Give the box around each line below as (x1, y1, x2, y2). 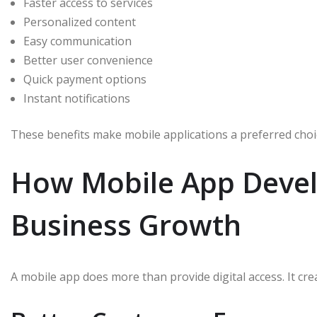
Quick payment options (23, 71, 146, 88)
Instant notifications (23, 91, 130, 107)
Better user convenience (23, 52, 153, 69)
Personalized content (23, 14, 136, 30)
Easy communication (23, 33, 132, 50)
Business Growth (11, 205, 241, 245)
